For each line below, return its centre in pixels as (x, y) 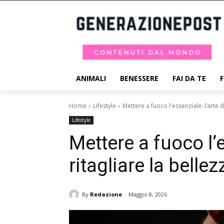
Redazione (106, 194)
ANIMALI (91, 78)
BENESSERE (139, 78)
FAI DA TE (189, 78)
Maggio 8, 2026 (148, 194)
